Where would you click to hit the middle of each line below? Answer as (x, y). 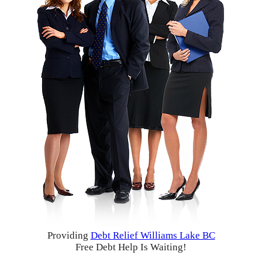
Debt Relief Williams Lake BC (153, 235)
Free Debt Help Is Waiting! (131, 247)
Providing (69, 235)
